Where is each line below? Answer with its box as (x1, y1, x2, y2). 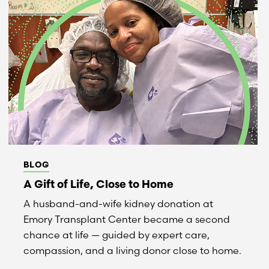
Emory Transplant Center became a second (23, 213, 230, 225)
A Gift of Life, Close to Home (23, 177, 174, 191)
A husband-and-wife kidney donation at (23, 198, 213, 210)
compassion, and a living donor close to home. (23, 244, 241, 256)
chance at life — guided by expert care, (23, 229, 210, 241)
